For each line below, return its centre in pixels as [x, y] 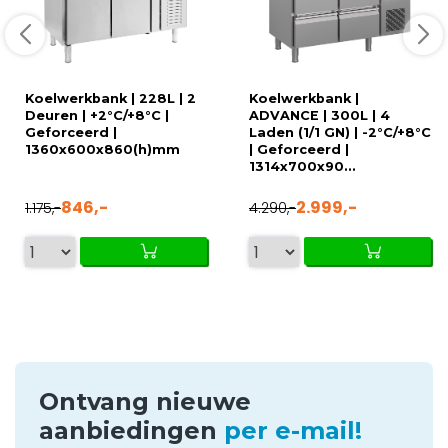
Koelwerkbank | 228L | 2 [110, 99]
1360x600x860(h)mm [102, 150]
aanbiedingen [131, 431]
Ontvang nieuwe [145, 402]
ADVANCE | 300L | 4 [319, 116]
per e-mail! [293, 431]
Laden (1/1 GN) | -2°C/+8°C [340, 133]
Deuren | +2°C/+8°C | [97, 116]
